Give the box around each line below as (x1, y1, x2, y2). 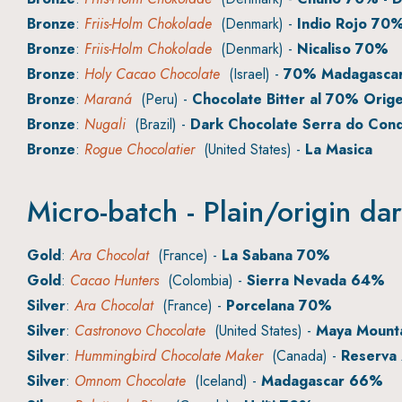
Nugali (84, 114, 126, 135)
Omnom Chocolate (74, 371, 186, 392)
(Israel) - (220, 64, 284, 85)
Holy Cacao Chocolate (84, 64, 220, 85)
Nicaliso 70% (297, 39, 389, 60)
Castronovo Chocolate (74, 320, 205, 342)
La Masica (305, 139, 372, 161)
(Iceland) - (186, 371, 261, 392)
